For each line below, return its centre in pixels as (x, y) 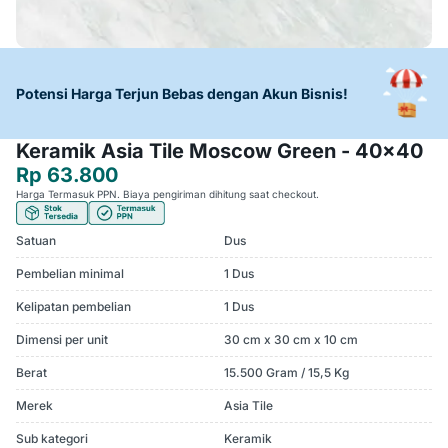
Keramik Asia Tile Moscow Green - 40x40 (219, 151)
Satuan (36, 241)
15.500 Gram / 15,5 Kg (286, 373)
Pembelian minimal (70, 274)
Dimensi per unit (62, 340)
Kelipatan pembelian (73, 307)
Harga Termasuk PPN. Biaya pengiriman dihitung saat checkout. (167, 194)
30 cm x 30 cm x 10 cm (291, 340)
